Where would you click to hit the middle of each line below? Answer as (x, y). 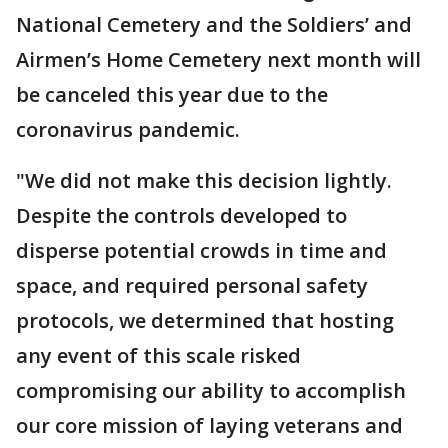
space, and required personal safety (192, 286)
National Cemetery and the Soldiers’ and (214, 25)
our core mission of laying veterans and (209, 426)
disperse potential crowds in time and (201, 251)
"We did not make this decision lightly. (204, 181)
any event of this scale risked (158, 356)
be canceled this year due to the (172, 95)
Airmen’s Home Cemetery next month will (218, 60)
